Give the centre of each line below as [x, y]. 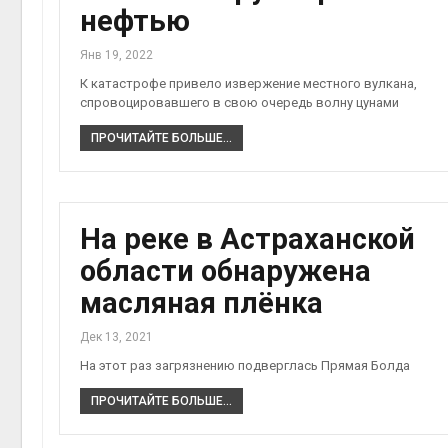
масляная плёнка [201, 303]
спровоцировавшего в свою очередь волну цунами [239, 103]
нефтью [135, 21]
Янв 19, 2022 [116, 55]
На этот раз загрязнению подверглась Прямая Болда [245, 366]
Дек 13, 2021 [116, 337]
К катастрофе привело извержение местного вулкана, [248, 84]
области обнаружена [225, 271]
